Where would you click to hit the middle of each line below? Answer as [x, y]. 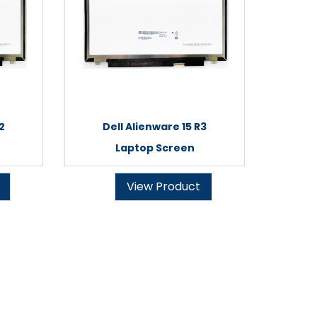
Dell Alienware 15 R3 [155, 127]
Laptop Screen [155, 148]
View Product [163, 186]
